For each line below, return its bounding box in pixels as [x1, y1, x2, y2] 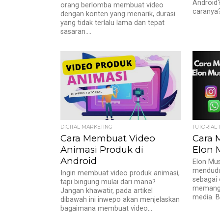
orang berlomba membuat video [60, 1, 164, 9]
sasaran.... [60, 27, 92, 36]
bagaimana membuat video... [60, 204, 153, 213]
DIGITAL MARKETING [60, 124, 113, 130]
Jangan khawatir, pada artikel [60, 187, 153, 195]
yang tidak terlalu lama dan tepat [60, 19, 165, 27]
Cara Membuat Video [60, 133, 156, 144]
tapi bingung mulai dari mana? [60, 178, 156, 186]
